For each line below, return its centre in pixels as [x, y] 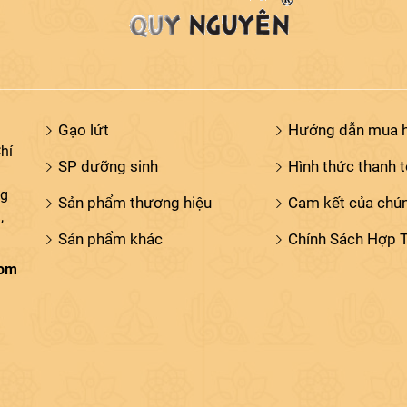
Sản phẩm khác [110, 238]
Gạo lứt [84, 129]
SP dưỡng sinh [108, 166]
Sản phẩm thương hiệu [135, 202]
